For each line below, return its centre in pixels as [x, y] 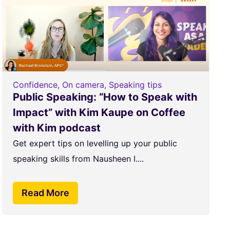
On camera [83, 85]
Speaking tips [135, 85]
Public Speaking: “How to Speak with [105, 97]
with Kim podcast [56, 128]
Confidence [35, 85]
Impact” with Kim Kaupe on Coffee [99, 112]
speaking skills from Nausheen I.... [78, 159]
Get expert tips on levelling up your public [95, 143]
